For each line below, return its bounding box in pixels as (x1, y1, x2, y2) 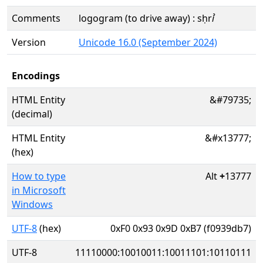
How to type (12, 170, 66, 183)
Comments (12, 12, 60, 25)
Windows (12, 198, 53, 211)
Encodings (12, 69, 60, 82)
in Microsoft (12, 184, 66, 197)
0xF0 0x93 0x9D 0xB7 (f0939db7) (110, 222, 251, 235)
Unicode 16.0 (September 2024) (79, 36, 217, 49)
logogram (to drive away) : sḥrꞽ (79, 12, 214, 25)
